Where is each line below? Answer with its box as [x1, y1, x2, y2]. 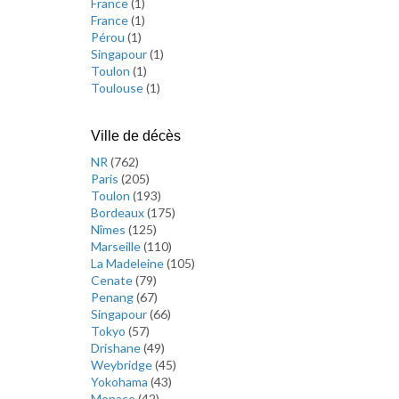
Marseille [91, 239, 143, 254]
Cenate [91, 273, 135, 288]
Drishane [91, 340, 143, 355]
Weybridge [91, 357, 155, 372]
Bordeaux [91, 205, 147, 220]
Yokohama [91, 374, 151, 389]
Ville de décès [91, 128, 181, 143]
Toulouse [91, 80, 146, 95]
